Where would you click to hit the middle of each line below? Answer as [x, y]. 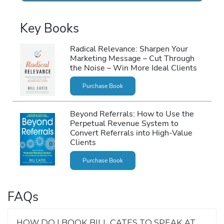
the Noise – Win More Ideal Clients [133, 67]
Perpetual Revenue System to [124, 123]
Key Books [49, 29]
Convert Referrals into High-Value [131, 132]
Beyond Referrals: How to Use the [132, 113]
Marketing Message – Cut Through [132, 58]
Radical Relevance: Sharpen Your [129, 48]
